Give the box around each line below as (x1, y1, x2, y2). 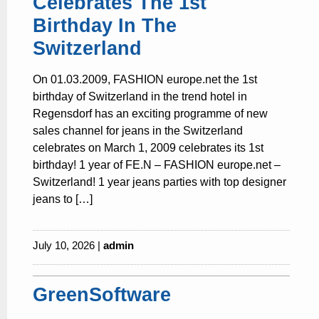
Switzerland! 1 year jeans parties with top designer (33, 176, 286, 189)
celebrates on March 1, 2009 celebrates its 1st (33, 142, 263, 155)
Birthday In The (33, 14, 177, 37)
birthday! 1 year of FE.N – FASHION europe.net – (33, 159, 281, 172)
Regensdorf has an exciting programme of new (33, 108, 268, 120)
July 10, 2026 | (33, 239, 103, 252)
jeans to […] (33, 193, 93, 206)
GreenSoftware (33, 283, 171, 306)
